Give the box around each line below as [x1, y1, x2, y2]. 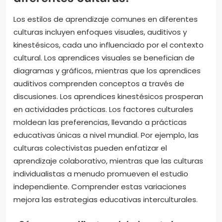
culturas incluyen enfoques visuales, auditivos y [13, 26, 187, 37]
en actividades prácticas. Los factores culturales [13, 104, 193, 114]
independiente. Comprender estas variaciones [13, 181, 186, 192]
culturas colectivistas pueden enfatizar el [13, 142, 167, 153]
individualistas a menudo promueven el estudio [13, 168, 188, 179]
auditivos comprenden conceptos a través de [13, 78, 184, 89]
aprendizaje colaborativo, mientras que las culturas [13, 155, 203, 166]
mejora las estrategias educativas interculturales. [13, 194, 198, 205]
